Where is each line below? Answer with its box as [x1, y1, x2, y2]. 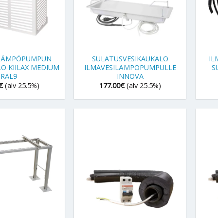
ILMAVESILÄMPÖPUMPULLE [84, 62, 176, 72]
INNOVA [116, 71, 144, 81]
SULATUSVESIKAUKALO [91, 54, 168, 63]
